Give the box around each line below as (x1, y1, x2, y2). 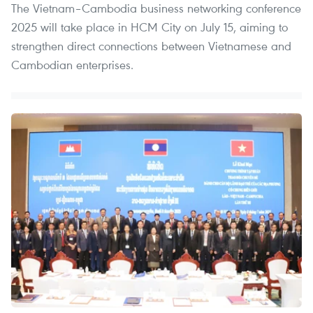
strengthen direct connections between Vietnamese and (11, 38, 291, 54)
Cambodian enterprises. (11, 57, 133, 73)
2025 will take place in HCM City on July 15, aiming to (11, 19, 288, 36)
